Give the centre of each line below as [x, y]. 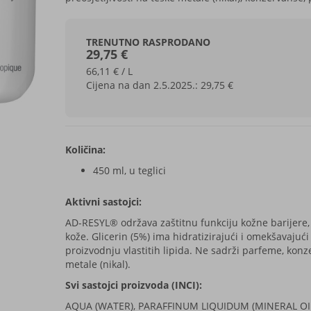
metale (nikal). [99, 264]
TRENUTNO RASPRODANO [148, 42]
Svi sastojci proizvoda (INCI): [135, 285]
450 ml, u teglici [129, 170]
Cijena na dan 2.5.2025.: [143, 85]
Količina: [85, 149]
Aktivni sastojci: [103, 201]
